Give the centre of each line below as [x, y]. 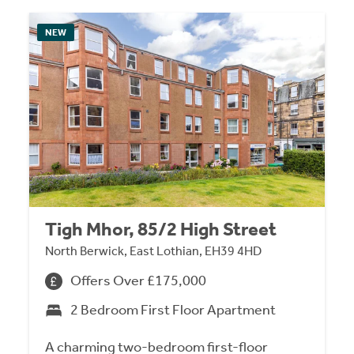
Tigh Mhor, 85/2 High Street [161, 230]
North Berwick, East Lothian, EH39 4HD [154, 251]
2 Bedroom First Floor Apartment [173, 310]
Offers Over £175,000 [139, 281]
